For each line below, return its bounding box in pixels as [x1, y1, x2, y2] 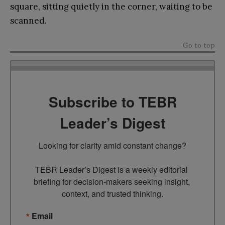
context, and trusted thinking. [62, 187, 163, 199]
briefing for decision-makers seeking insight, [33, 175, 190, 187]
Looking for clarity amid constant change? [39, 139, 186, 151]
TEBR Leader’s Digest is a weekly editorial [35, 163, 188, 175]
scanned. [10, 15, 47, 26]
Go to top [183, 40, 215, 50]
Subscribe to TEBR [48, 91, 177, 112]
